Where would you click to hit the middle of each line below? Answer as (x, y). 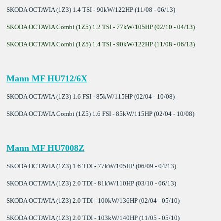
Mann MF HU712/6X (47, 78)
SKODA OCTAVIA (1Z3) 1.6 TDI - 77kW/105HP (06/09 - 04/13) (92, 166)
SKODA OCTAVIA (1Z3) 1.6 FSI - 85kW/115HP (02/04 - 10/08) (91, 96)
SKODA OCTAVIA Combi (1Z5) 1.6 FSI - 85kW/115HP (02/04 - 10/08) (101, 113)
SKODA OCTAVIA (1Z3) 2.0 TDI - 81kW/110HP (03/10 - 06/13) (92, 183)
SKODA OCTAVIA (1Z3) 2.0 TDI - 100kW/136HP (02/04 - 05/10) (93, 200)
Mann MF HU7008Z (46, 148)
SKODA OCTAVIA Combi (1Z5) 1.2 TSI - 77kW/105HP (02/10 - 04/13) (101, 27)
